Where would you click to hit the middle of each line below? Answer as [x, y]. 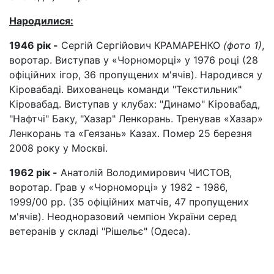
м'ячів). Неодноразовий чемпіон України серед [123, 216]
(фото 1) [243, 45]
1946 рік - [34, 45]
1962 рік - [33, 172]
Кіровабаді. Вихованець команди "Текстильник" [125, 89]
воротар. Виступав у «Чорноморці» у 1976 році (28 [134, 60]
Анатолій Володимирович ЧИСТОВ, [145, 172]
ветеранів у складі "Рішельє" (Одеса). [100, 231]
